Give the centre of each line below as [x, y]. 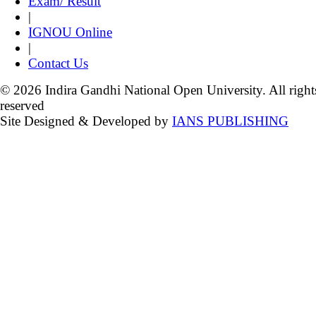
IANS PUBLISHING [230, 121]
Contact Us [58, 63]
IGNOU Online [70, 32]
